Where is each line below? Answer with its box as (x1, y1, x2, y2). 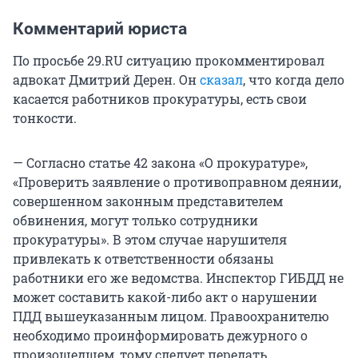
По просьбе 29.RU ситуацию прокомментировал (13, 51, 324, 69)
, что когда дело (243, 70, 344, 88)
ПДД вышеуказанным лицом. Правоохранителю (13, 307, 329, 324)
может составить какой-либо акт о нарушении (13, 288, 317, 305)
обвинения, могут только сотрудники (13, 211, 258, 229)
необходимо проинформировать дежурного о (13, 326, 308, 344)
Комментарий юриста (13, 18, 187, 38)
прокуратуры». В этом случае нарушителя (13, 230, 287, 248)
